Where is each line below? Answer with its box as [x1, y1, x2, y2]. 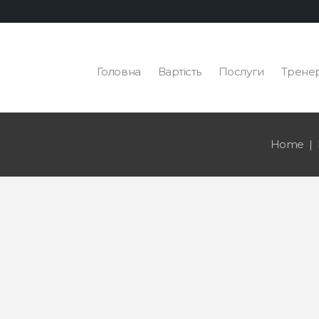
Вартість [157, 65, 202, 79]
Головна [96, 65, 141, 79]
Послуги [218, 65, 264, 79]
